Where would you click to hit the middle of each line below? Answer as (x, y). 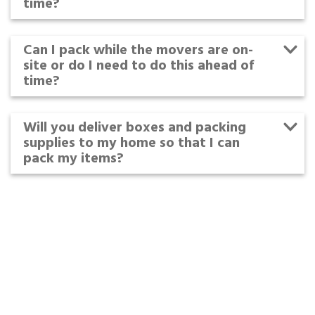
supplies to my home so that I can (131, 144)
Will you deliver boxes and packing (135, 128)
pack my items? (73, 159)
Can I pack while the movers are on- (138, 51)
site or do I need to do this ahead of (139, 66)
